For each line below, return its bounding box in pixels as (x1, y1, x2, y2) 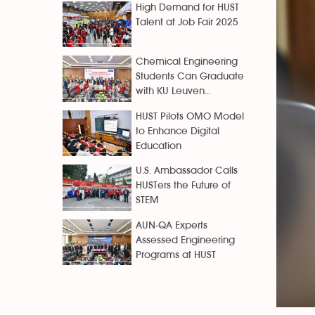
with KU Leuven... (136, 86, 211, 97)
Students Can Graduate (136, 72, 244, 82)
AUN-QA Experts (136, 220, 207, 231)
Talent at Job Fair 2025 (136, 17, 238, 27)
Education (136, 141, 181, 151)
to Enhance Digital (136, 126, 219, 136)
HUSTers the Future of (136, 181, 231, 191)
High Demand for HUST (136, 2, 239, 13)
